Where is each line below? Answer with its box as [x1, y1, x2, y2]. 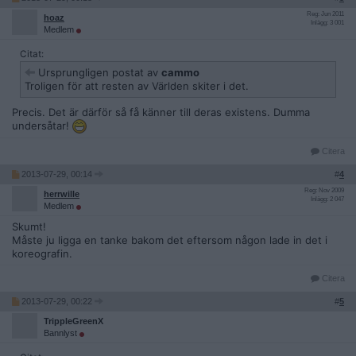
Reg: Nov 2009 [304, 187, 344, 195]
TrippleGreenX [44, 316, 103, 327]
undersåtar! [12, 119, 72, 132]
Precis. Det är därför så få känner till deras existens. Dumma [12, 106, 310, 118]
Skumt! [12, 220, 46, 234]
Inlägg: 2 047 [311, 195, 344, 203]
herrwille [44, 189, 79, 199]
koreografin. [12, 247, 72, 261]
